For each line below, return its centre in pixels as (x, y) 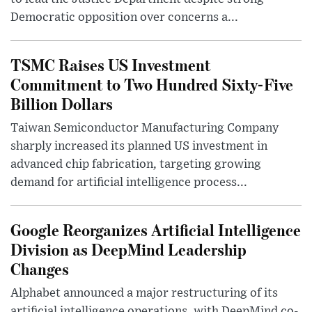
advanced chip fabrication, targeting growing (136, 164)
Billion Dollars (62, 103)
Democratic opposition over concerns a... (124, 17)
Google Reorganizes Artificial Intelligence (156, 229)
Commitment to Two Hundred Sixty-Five (152, 84)
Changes (40, 268)
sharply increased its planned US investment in (139, 146)
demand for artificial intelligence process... (129, 182)
